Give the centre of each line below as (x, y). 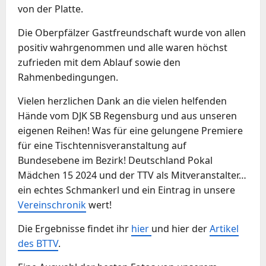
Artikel (224, 228)
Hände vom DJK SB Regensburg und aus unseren (127, 115)
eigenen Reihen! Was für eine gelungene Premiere (130, 130)
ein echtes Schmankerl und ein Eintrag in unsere (126, 190)
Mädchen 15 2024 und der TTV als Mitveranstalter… (132, 175)
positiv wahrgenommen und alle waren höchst (123, 47)
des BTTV (38, 243)
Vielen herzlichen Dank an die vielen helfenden (122, 101)
